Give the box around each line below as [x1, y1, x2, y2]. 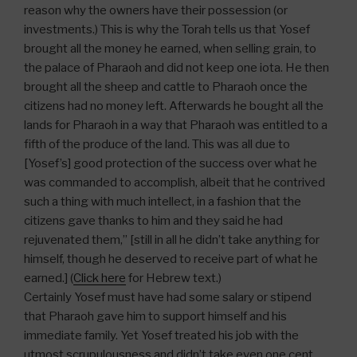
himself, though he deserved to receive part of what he [24, 252, 318, 267]
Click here [73, 271, 126, 286]
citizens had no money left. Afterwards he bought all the [24, 99, 324, 114]
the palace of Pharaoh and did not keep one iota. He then [24, 61, 329, 76]
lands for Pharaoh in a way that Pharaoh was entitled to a [24, 118, 328, 133]
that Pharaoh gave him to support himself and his [24, 309, 287, 324]
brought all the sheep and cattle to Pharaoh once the [24, 80, 308, 95]
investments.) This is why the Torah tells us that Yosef [24, 22, 310, 37]
